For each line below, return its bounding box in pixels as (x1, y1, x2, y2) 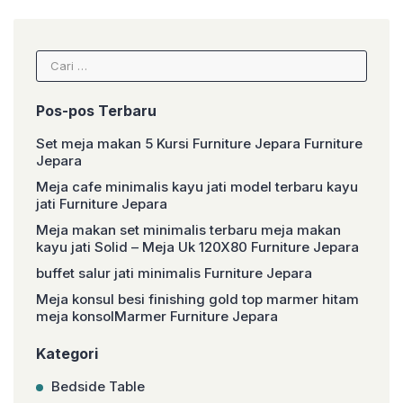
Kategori (36, 345, 98, 363)
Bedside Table (51, 378, 145, 396)
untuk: (35, 62, 70, 78)
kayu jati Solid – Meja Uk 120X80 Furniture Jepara (36, 238, 359, 256)
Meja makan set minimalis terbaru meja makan (36, 221, 341, 239)
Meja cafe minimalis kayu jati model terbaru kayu (36, 178, 358, 196)
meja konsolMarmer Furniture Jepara (36, 308, 278, 326)
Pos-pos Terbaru (36, 102, 157, 121)
